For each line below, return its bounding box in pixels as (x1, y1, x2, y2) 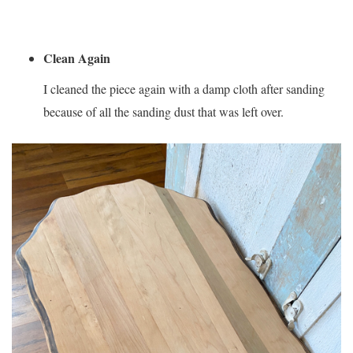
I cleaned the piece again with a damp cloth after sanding (43, 80, 325, 98)
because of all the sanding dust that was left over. (43, 103, 288, 121)
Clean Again (43, 49, 114, 68)
